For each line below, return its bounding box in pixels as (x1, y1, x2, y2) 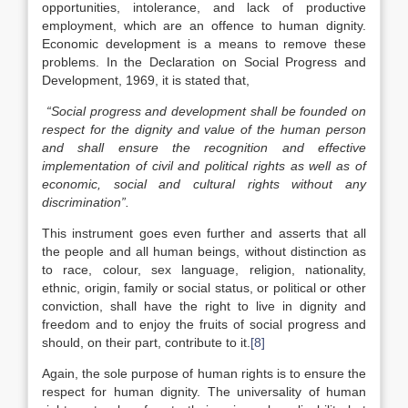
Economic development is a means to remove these (42, 36, 366, 51)
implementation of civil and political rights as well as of (42, 158, 366, 173)
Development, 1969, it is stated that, (42, 73, 250, 87)
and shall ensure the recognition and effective (42, 140, 366, 155)
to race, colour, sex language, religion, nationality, (42, 262, 366, 277)
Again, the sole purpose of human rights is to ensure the (42, 366, 366, 381)
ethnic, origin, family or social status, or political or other (42, 280, 366, 295)
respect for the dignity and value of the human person (42, 122, 366, 137)
